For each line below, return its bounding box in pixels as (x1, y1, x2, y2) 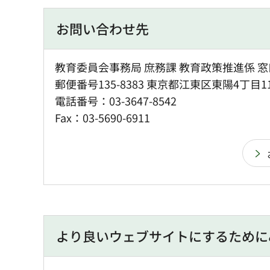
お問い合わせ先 (56, 18, 149, 38)
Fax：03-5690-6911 (55, 109, 150, 125)
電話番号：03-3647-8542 (55, 92, 177, 108)
